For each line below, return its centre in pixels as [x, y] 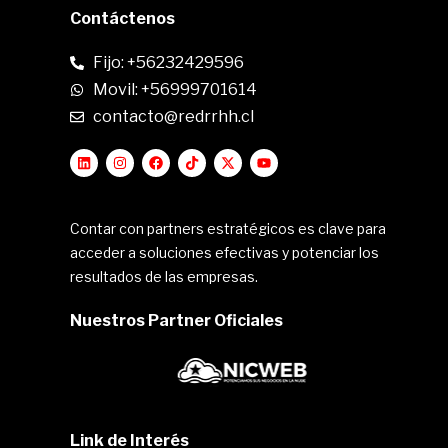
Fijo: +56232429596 [168, 62]
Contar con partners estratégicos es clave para [228, 228]
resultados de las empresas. [164, 276]
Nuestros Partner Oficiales [176, 320]
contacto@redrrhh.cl [173, 116]
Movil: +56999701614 [174, 89]
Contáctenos [122, 18]
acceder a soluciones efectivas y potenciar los [224, 252]
